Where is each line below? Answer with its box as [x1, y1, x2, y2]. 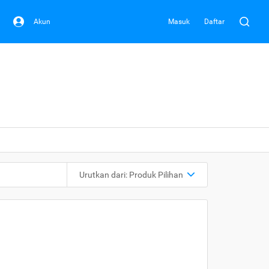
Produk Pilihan [129, 170, 183, 180]
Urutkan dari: [79, 170, 129, 180]
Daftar [204, 17, 225, 26]
